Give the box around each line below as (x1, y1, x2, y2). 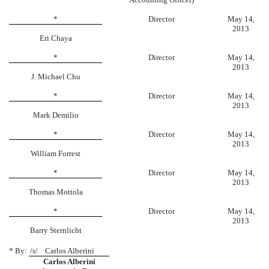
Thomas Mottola (28, 187, 83, 196)
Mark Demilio (32, 110, 79, 119)
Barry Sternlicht (29, 225, 82, 235)
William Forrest (31, 148, 80, 158)
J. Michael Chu (31, 71, 80, 81)
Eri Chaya (39, 33, 72, 43)
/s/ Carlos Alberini (29, 246, 109, 255)
